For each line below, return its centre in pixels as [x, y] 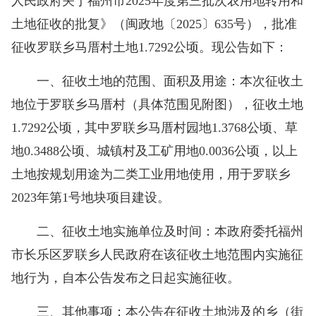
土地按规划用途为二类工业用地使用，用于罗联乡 [151, 174]
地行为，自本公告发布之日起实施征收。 [126, 278]
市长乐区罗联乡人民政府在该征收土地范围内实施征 [157, 254]
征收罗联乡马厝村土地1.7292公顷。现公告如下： [150, 47]
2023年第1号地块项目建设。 [91, 197]
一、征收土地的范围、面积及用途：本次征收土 [157, 81]
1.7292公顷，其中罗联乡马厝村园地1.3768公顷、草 [154, 127]
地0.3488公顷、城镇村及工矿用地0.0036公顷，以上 [154, 151]
